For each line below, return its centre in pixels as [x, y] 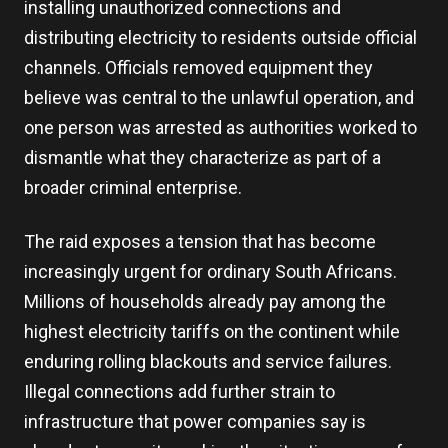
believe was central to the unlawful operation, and [219, 97]
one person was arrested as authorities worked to [220, 127]
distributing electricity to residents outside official [220, 37]
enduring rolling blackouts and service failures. [208, 361]
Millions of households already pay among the [205, 301]
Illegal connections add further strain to [179, 391]
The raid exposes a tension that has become [200, 241]
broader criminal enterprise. [133, 187]
